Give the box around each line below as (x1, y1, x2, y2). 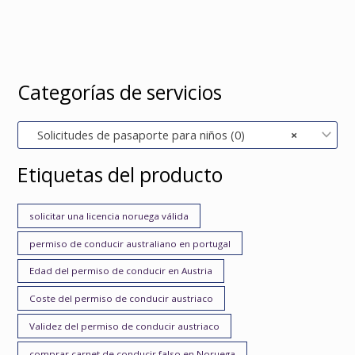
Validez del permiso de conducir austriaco (29, 320, 220, 333)
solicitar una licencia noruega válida (29, 209, 189, 222)
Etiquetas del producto (17, 161, 223, 189)
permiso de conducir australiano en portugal (29, 237, 231, 250)
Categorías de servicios (17, 78, 223, 105)
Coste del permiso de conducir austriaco (29, 292, 214, 305)
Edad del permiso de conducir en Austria (29, 265, 213, 277)
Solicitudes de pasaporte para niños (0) (28, 126, 246, 143)
